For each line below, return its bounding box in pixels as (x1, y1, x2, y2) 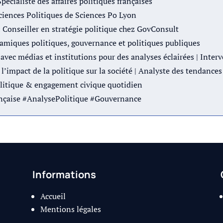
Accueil (40, 190, 66, 202)
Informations (32, 167, 96, 181)
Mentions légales (40, 203, 101, 215)
